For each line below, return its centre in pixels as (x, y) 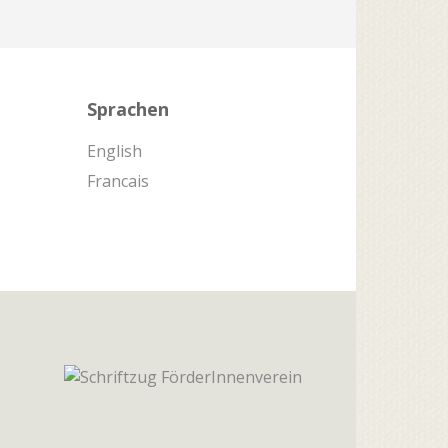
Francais (117, 180)
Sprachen (127, 108)
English (114, 150)
